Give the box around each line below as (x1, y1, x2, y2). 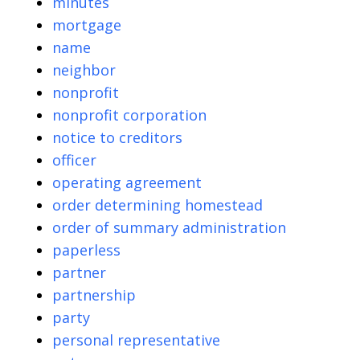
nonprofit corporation (52, 104, 207, 125)
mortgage (52, 14, 121, 35)
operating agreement (52, 172, 202, 192)
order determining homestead (52, 194, 263, 215)
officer (52, 149, 96, 170)
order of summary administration (52, 217, 286, 237)
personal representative (52, 329, 220, 350)
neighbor (52, 59, 116, 80)
